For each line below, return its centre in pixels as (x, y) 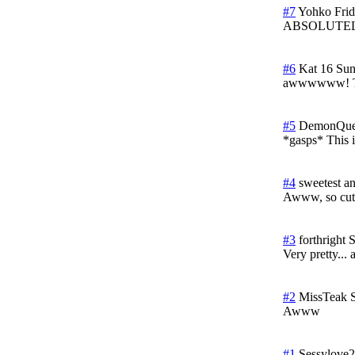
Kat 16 (316, 68)
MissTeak (323, 296)
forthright (322, 239)
